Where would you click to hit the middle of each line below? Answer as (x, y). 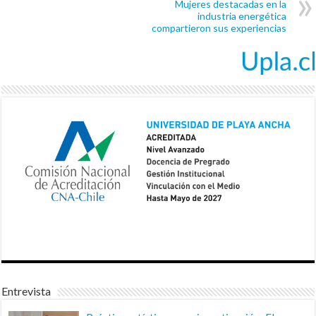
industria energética (242, 16)
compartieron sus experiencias (219, 28)
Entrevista (26, 291)
